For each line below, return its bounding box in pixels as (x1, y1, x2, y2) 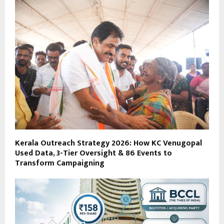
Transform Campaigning (15, 156, 104, 170)
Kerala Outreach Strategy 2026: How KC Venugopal (15, 136, 202, 150)
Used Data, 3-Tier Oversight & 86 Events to (15, 146, 172, 160)
